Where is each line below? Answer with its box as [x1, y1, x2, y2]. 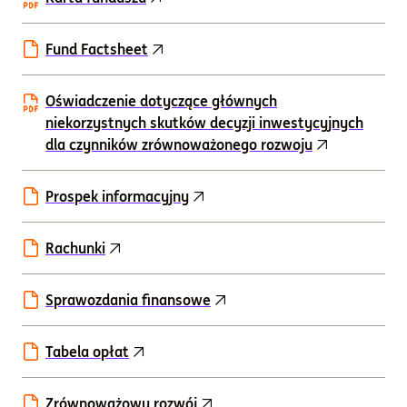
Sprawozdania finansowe [45, 291, 211, 309]
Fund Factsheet [45, 40, 148, 58]
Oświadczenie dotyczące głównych [45, 92, 277, 110]
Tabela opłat [45, 342, 129, 361]
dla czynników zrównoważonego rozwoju [45, 135, 313, 154]
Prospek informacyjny [45, 187, 189, 205]
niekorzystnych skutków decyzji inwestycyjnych [45, 114, 363, 132]
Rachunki [45, 239, 105, 257]
